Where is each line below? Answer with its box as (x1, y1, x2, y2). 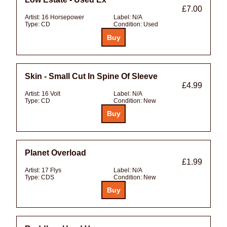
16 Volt (42, 90, 60, 97)
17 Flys (42, 166, 61, 174)
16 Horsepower (42, 14, 84, 21)
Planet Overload (25, 148, 86, 157)
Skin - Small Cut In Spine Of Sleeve (25, 71, 158, 81)
